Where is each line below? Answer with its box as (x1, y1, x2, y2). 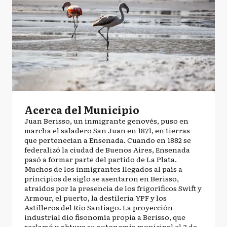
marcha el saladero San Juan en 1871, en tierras (24, 125, 190, 135)
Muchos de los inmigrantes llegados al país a (24, 164, 182, 174)
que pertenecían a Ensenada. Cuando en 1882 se (24, 135, 191, 145)
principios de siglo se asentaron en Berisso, (24, 173, 179, 183)
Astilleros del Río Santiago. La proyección (24, 202, 173, 212)
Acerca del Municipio (24, 102, 139, 117)
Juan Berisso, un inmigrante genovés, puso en (24, 116, 188, 126)
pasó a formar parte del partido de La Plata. (24, 154, 177, 164)
